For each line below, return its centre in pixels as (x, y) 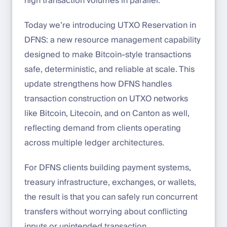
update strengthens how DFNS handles (98, 84)
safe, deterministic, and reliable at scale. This (109, 70)
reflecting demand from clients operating (103, 128)
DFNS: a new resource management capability (112, 40)
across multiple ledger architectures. (94, 143)
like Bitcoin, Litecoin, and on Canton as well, (107, 114)
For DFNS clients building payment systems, (108, 168)
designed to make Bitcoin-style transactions (108, 55)
